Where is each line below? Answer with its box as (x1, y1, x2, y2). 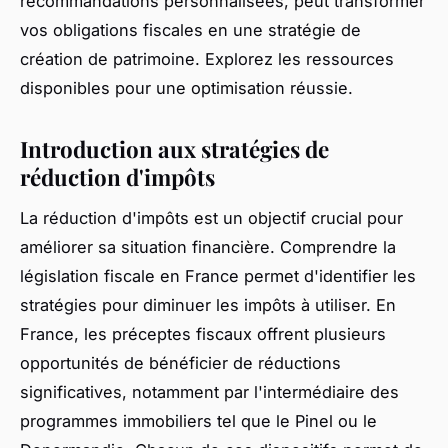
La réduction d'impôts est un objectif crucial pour (20, 208, 403, 229)
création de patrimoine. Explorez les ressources (20, 49, 394, 70)
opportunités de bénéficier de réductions (20, 353, 341, 374)
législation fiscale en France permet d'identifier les (20, 266, 416, 287)
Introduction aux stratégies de (20, 134, 329, 165)
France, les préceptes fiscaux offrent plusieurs (20, 324, 386, 345)
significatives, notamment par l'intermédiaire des (20, 382, 399, 403)
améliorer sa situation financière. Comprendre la (20, 237, 396, 258)
